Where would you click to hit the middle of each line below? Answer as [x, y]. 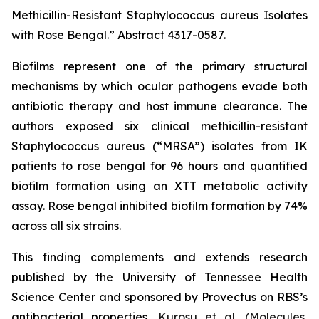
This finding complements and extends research [159, 257]
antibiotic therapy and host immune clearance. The [159, 106]
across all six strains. [66, 226]
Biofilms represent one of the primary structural [159, 66]
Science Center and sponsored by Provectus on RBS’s [159, 297]
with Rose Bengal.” [63, 35]
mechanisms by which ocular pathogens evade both [159, 86]
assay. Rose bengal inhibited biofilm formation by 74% [159, 206]
